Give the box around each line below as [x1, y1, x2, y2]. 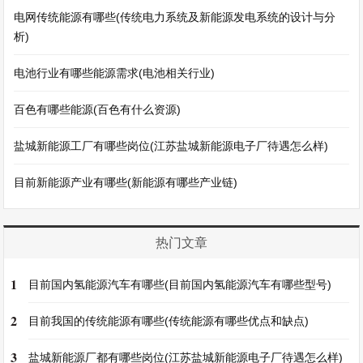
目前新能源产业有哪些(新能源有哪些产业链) [14, 176, 238, 189]
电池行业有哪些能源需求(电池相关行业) [14, 66, 216, 79]
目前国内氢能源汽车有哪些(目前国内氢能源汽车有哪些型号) [28, 278, 332, 291]
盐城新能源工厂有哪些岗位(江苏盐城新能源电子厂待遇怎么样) [14, 139, 329, 152]
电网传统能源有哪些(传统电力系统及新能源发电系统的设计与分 [14, 11, 336, 23]
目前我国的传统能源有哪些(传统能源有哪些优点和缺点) [28, 314, 310, 327]
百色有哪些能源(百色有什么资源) [14, 103, 181, 116]
